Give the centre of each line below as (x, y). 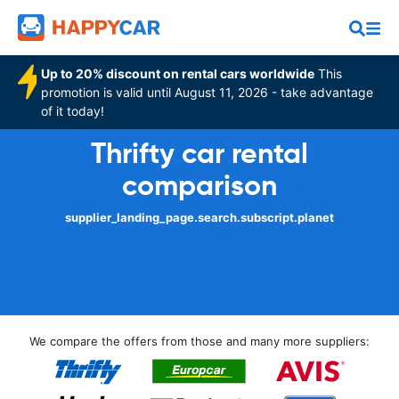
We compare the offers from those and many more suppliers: (199, 341)
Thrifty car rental (199, 153)
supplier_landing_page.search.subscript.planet (199, 217)
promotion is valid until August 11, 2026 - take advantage (208, 92)
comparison (199, 185)
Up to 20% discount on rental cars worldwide (178, 73)
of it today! (73, 111)
